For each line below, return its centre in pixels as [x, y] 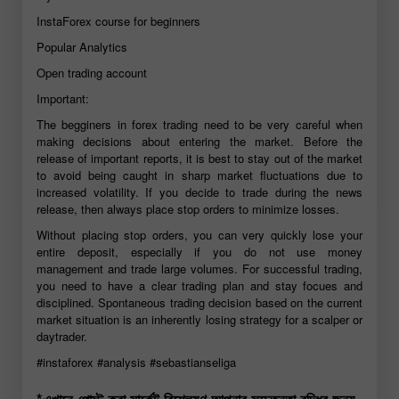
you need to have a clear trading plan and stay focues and [199, 285]
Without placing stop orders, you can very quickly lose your [199, 234]
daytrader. [62, 336]
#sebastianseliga [193, 362]
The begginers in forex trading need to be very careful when [199, 124]
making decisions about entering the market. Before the [199, 141]
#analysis [122, 362]
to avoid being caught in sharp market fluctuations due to [199, 175]
